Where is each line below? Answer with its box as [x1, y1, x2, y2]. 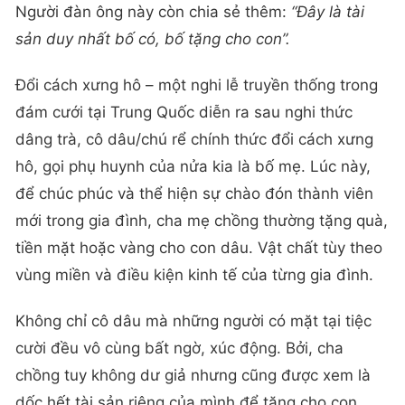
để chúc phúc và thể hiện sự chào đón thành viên [15, 184, 373, 202]
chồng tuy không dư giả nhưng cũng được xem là [15, 366, 371, 385]
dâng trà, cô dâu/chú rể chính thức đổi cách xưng [15, 129, 373, 148]
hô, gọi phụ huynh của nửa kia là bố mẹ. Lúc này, [15, 156, 371, 175]
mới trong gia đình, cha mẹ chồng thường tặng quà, [15, 211, 388, 230]
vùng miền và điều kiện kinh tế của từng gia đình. [15, 265, 373, 284]
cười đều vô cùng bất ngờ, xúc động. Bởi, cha [15, 339, 344, 358]
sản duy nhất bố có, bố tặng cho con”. [15, 29, 290, 48]
